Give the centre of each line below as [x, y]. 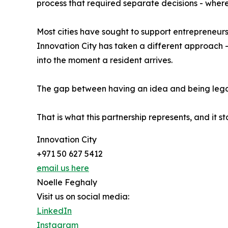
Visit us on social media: [83, 197]
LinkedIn [54, 211]
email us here [63, 168]
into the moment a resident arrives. [105, 60]
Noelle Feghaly [67, 182]
